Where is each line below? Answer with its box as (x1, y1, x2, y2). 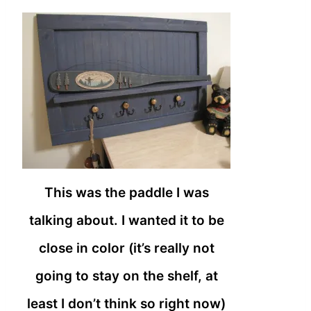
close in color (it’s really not (38, 240, 215, 257)
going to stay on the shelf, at (35, 268, 218, 285)
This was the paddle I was (44, 185, 209, 201)
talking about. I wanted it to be (28, 212, 224, 229)
